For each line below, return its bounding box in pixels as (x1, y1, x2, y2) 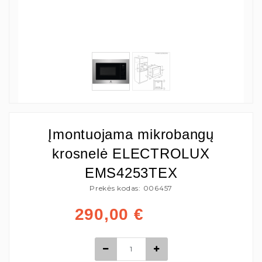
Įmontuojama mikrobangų (48, 126, 214, 142)
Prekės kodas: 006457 (89, 183, 173, 192)
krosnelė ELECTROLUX (52, 145, 210, 161)
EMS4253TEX (84, 164, 178, 181)
